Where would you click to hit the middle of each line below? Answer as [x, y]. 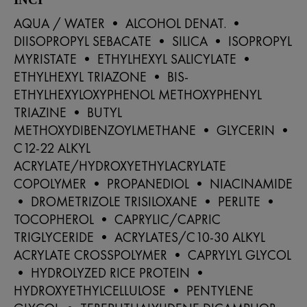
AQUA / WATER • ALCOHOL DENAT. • [128, 23]
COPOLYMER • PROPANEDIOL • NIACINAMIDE [153, 183]
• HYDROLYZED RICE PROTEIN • [110, 272]
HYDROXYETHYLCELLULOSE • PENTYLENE [134, 290]
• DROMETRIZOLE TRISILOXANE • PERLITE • [146, 201]
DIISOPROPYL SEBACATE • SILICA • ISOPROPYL [153, 41]
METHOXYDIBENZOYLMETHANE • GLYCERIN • [153, 130]
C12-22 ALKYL [52, 148]
